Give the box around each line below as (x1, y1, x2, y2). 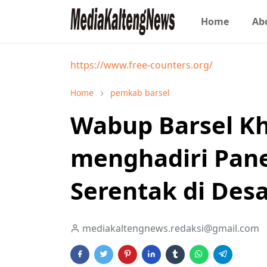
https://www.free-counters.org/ (70, 58, 213, 72)
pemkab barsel (110, 87, 170, 98)
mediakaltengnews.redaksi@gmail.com (82, 222, 259, 235)
